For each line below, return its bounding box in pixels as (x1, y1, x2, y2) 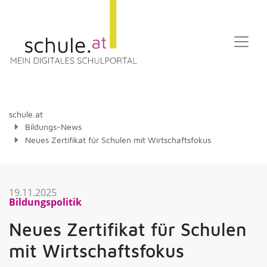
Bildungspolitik (9, 195, 82, 209)
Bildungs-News (25, 122, 82, 132)
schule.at (9, 109, 43, 119)
